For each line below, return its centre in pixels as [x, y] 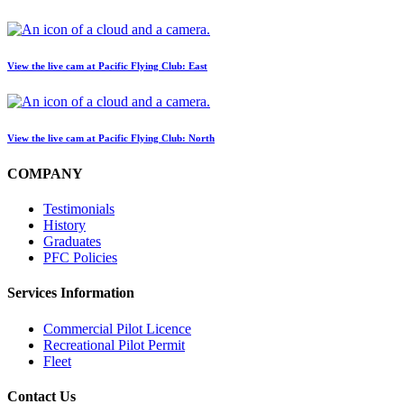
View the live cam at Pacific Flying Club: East [107, 65]
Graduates [72, 242]
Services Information [71, 293]
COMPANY [45, 173]
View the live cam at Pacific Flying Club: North [111, 138]
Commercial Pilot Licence [117, 328]
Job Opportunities [94, 17]
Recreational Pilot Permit [114, 344]
